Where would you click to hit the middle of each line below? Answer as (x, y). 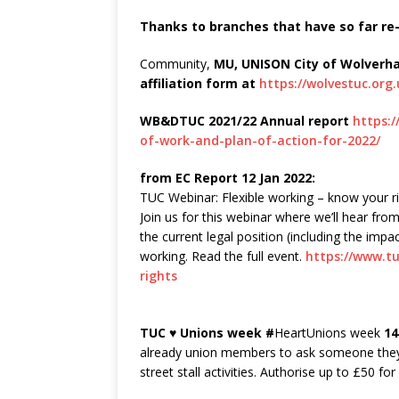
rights (159, 276)
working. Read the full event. (223, 256)
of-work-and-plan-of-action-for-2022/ (260, 141)
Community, (177, 64)
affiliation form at (199, 84)
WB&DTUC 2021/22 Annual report (246, 121)
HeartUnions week (327, 333)
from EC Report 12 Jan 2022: (228, 178)
